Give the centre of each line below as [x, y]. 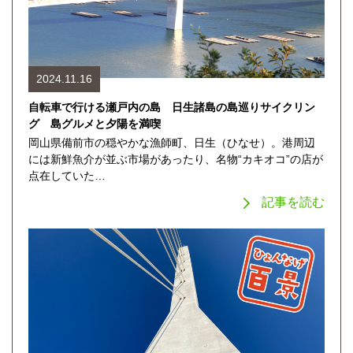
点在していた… [67, 175]
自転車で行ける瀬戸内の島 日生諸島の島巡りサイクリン [172, 107]
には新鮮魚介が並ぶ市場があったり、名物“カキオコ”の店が [176, 159]
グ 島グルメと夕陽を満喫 [95, 123]
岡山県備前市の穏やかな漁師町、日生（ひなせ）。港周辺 [172, 142]
